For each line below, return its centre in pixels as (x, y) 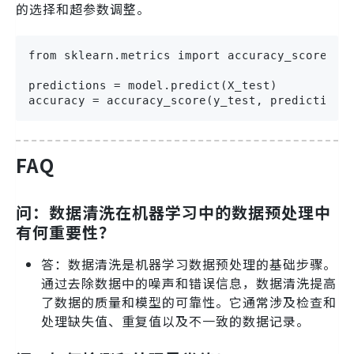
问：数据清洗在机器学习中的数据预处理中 (173, 212)
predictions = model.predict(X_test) (153, 86)
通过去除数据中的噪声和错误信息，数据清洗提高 (189, 282)
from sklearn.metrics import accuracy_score (178, 56)
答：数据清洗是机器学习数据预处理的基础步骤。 (189, 264)
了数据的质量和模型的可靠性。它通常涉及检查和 (189, 301)
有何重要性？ (66, 232)
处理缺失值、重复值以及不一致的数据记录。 (175, 320)
